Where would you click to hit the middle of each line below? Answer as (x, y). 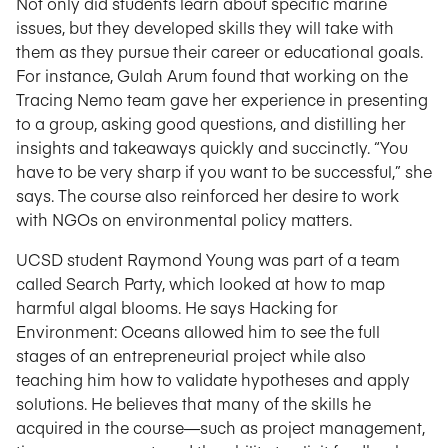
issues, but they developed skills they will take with (205, 27)
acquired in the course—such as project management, (220, 427)
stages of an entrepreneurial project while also (191, 355)
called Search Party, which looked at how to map (200, 283)
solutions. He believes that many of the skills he (193, 403)
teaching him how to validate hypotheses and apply (213, 379)
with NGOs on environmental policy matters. (184, 219)
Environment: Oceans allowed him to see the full (198, 331)
